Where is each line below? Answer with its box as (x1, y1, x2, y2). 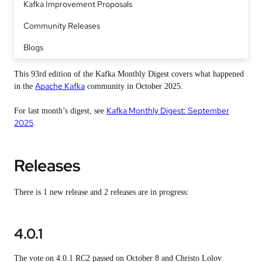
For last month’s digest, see (14, 106, 106, 115)
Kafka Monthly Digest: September (106, 105, 229, 116)
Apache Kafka (35, 81, 85, 91)
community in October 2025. (85, 82, 183, 91)
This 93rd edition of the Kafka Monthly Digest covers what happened (14, 70, 244, 78)
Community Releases (23, 20, 100, 31)
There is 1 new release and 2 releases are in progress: (14, 188, 189, 197)
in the (14, 82, 35, 91)
